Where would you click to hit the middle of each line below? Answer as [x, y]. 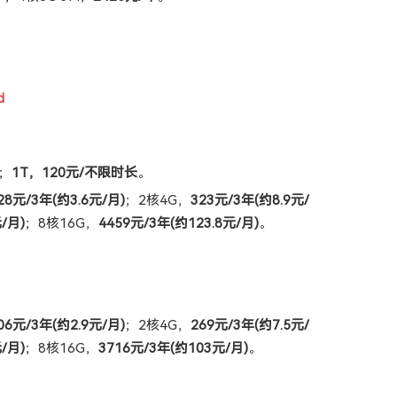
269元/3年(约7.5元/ [250, 325]
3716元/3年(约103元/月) [173, 348]
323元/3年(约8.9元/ [250, 200]
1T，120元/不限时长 [74, 172]
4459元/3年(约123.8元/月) [179, 223]
